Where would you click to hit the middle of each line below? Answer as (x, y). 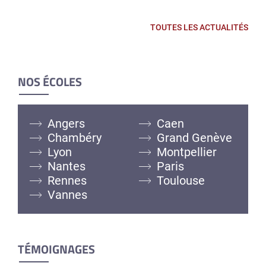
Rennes (67, 180)
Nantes (66, 166)
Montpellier (187, 152)
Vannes (67, 194)
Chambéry (75, 137)
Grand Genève (194, 137)
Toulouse (181, 180)
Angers (66, 123)
